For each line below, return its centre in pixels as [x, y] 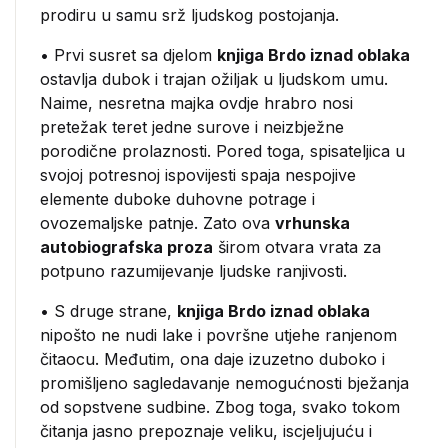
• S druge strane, [108, 311]
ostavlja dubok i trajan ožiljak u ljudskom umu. [214, 79]
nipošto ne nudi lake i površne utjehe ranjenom [218, 335]
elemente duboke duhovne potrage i [177, 199]
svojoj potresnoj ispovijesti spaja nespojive [198, 175]
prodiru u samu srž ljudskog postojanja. [189, 15]
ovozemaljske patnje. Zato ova [157, 223]
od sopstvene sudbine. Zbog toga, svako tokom [220, 407]
